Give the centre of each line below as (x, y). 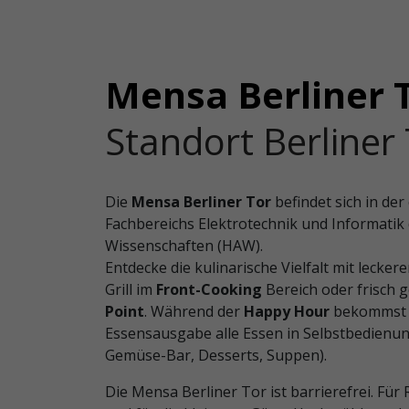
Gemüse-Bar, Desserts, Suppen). (215, 355)
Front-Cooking (209, 289)
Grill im (130, 289)
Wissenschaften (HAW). (184, 246)
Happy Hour (286, 311)
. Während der (192, 311)
